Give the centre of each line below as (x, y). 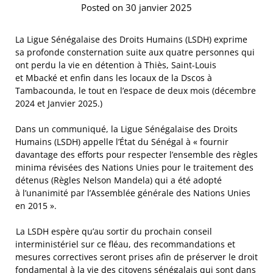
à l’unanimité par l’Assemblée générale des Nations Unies (133, 193)
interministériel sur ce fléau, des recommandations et (125, 244)
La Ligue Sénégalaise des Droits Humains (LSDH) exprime (131, 39)
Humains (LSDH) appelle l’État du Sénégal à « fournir (122, 141)
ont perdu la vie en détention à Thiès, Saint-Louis (116, 65)
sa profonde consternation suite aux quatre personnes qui (135, 52)
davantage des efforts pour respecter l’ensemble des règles (136, 154)
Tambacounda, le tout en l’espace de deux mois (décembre (136, 90)
